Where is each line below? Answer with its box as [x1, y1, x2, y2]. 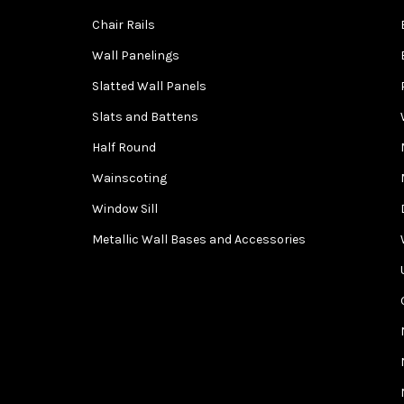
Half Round [92, 139, 156, 155]
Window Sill [92, 200, 158, 216]
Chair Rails [92, 16, 155, 32]
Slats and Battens [92, 108, 198, 124]
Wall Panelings [92, 47, 179, 63]
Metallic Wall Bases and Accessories [92, 231, 306, 247]
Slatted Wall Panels [92, 78, 207, 94]
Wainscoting [92, 170, 167, 186]
